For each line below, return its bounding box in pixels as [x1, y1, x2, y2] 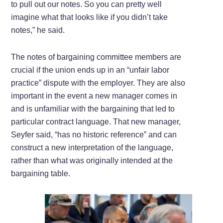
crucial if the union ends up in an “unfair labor [11, 66, 170, 75]
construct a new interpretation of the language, [11, 143, 174, 152]
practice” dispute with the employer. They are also [11, 79, 186, 88]
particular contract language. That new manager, [11, 117, 181, 126]
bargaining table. [11, 169, 71, 178]
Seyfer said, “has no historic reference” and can [11, 130, 177, 139]
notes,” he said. [11, 26, 65, 35]
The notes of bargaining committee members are [11, 53, 182, 62]
